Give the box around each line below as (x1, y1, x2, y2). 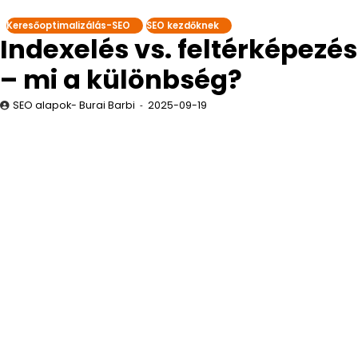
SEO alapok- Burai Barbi (13, 98, 135, 112)
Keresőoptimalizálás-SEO (6, 19, 130, 32)
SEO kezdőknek (146, 19, 219, 32)
